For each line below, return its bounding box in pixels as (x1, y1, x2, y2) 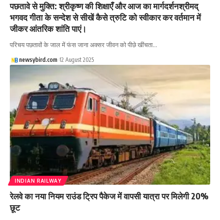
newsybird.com (19, 55, 57, 63)
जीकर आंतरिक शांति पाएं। (10, 23, 86, 34)
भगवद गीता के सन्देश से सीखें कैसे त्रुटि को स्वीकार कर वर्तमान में (10, 11, 201, 23)
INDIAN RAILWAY (15, 178, 61, 184)
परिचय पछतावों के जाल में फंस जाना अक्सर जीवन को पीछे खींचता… (10, 40, 157, 49)
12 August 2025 (59, 55, 94, 63)
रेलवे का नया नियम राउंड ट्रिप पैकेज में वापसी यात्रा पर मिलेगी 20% (10, 191, 209, 202)
